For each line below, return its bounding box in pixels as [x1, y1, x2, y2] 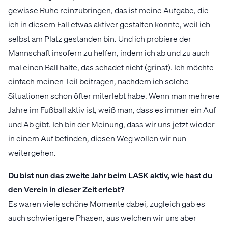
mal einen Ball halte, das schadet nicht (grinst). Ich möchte [8, 61, 214, 72]
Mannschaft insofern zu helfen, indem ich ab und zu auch [8, 47, 210, 58]
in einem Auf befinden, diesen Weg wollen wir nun [8, 132, 186, 144]
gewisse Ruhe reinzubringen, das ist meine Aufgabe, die [8, 4, 209, 15]
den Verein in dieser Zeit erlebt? [8, 183, 124, 194]
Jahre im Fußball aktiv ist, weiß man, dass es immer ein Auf [8, 104, 216, 115]
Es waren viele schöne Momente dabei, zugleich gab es [8, 197, 205, 209]
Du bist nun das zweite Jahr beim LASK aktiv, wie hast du [8, 169, 212, 180]
